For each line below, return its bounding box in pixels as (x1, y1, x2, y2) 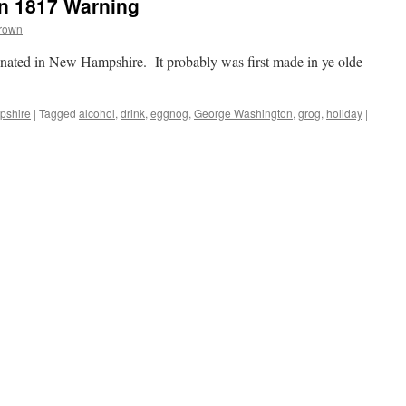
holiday (326, 105, 362, 121)
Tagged (39, 105, 76, 121)
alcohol (79, 105, 115, 121)
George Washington (194, 105, 293, 121)
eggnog (150, 105, 188, 121)
